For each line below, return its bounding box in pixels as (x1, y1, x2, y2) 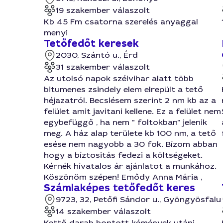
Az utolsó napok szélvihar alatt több (44, 73, 194, 84)
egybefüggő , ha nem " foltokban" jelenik (44, 117, 207, 127)
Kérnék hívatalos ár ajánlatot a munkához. (44, 161, 217, 171)
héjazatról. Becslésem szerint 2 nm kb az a (44, 95, 216, 106)
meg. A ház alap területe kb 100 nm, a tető (44, 128, 216, 138)
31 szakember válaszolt (56, 62, 150, 72)
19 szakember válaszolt (56, 5, 150, 15)
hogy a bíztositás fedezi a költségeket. (44, 150, 203, 160)
